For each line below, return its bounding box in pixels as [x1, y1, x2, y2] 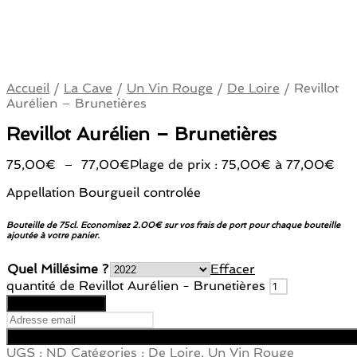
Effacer [210, 261, 255, 277]
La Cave [64, 80, 112, 96]
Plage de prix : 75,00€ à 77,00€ [130, 157, 335, 173]
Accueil [6, 80, 49, 96]
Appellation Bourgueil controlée [6, 185, 201, 201]
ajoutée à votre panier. [6, 230, 100, 241]
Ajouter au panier [13, 297, 100, 310]
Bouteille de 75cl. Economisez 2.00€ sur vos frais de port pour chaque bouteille [6, 220, 340, 231]
